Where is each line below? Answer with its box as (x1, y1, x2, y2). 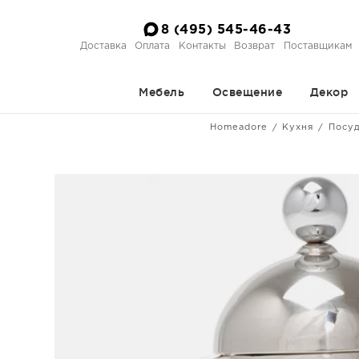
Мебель (139, 86, 184, 99)
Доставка (79, 41, 127, 50)
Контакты (178, 41, 226, 50)
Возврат (234, 41, 276, 50)
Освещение (212, 86, 282, 99)
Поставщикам (283, 41, 352, 50)
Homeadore (209, 123, 268, 131)
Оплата (135, 41, 171, 50)
